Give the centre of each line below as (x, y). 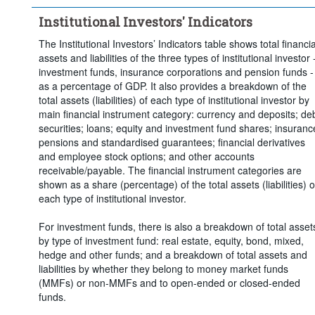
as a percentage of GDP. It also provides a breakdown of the (172, 85)
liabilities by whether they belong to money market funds (163, 268)
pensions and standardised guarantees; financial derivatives (172, 142)
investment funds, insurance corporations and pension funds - (176, 71)
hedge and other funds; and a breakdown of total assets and (173, 254)
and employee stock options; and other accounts (146, 156)
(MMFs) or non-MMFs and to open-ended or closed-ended (169, 282)
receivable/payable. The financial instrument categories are (170, 170)
